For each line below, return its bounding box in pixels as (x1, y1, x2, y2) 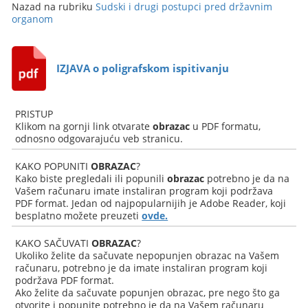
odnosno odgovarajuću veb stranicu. (15, 132, 184, 145)
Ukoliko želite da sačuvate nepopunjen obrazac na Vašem (15, 249, 280, 262)
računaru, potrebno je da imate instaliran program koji (15, 261, 268, 274)
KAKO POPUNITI (15, 159, 91, 173)
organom (12, 12, 54, 25)
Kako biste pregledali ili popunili (15, 172, 168, 185)
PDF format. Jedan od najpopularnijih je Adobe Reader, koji (15, 197, 287, 210)
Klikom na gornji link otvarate (15, 120, 153, 133)
